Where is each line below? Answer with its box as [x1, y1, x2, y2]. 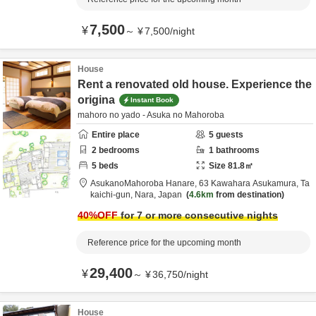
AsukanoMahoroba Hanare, [90, 178, 199, 188]
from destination [214, 190, 281, 200]
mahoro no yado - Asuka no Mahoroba [78, 110, 224, 120]
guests [214, 130, 243, 140]
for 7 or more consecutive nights [118, 209, 278, 221]
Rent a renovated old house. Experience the [78, 78, 312, 90]
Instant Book [130, 95, 174, 104]
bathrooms [214, 145, 260, 155]
